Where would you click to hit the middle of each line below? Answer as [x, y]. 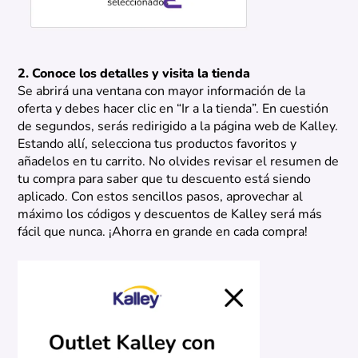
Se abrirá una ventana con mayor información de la [162, 91]
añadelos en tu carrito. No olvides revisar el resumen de [179, 162]
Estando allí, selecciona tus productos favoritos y [157, 144]
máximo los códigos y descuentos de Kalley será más [170, 215]
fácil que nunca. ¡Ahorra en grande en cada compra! [163, 232]
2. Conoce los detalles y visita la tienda [134, 74]
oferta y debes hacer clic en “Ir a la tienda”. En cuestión [173, 109]
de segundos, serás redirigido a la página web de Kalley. [178, 127]
